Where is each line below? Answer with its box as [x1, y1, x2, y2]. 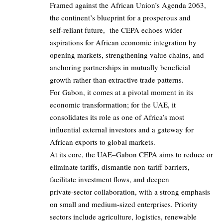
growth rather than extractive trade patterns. [50, 75, 186, 85]
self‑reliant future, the [50, 25, 121, 35]
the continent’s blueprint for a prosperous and [50, 12, 191, 23]
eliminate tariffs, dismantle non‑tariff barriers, [50, 162, 190, 172]
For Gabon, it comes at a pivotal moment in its [50, 87, 193, 98]
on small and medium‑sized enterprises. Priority [50, 199, 198, 210]
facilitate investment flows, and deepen [50, 174, 169, 185]
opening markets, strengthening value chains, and [50, 50, 204, 60]
